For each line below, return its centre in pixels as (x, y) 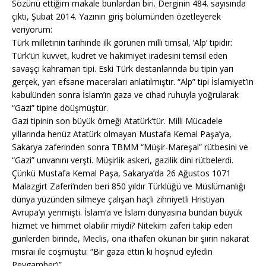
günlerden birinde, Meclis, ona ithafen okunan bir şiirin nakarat (131, 238)
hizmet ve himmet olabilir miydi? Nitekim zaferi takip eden (122, 225)
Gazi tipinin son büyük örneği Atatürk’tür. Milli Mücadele (117, 121)
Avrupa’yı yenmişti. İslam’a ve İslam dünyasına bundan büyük (127, 212)
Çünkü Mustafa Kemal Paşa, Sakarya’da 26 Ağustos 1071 (121, 173)
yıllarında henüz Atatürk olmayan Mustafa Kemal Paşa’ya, (122, 134)
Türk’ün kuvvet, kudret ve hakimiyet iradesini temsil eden (120, 55)
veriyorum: (32, 29)
